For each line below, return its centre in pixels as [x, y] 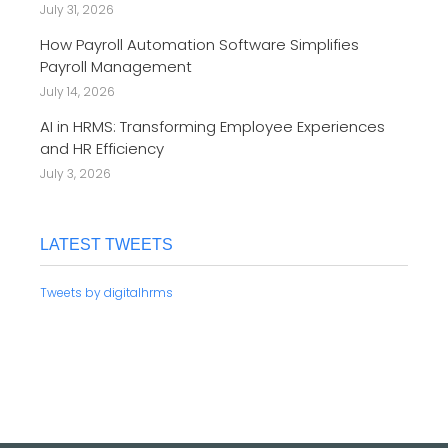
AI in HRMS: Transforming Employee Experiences [212, 127]
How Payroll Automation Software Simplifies [199, 45]
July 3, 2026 [75, 174]
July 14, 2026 [77, 92]
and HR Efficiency [102, 149]
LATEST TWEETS [106, 245]
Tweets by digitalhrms [106, 293]
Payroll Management [116, 67]
